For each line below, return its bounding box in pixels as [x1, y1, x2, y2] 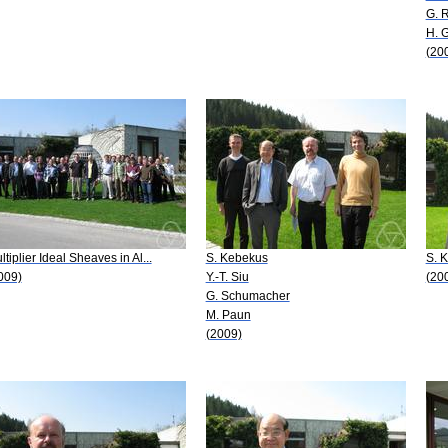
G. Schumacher [205, 288, 290, 303]
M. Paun [205, 307, 251, 322]
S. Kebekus [205, 250, 268, 265]
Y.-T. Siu [205, 269, 249, 284]
